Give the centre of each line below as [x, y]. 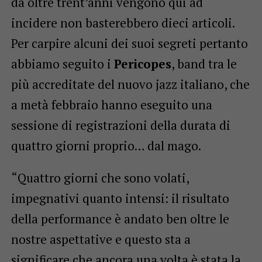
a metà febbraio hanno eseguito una [111, 104]
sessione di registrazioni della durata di [120, 125]
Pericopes [142, 63]
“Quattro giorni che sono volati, [100, 177]
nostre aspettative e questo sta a [101, 239]
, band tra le [204, 63]
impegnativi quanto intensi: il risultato [120, 198]
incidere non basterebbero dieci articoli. [123, 23]
